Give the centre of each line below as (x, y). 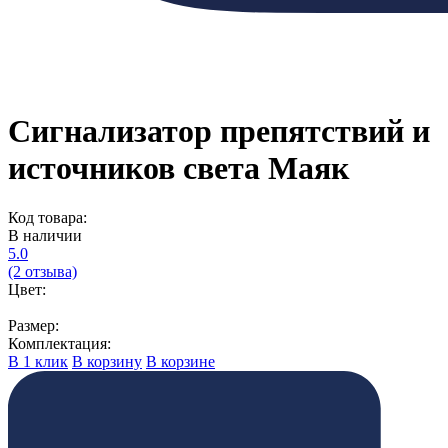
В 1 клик (38, 361)
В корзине (180, 361)
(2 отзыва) (42, 271)
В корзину (107, 361)
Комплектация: (59, 343)
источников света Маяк (178, 168)
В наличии (45, 235)
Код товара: (47, 217)
